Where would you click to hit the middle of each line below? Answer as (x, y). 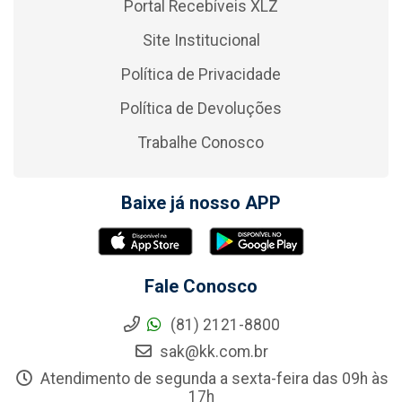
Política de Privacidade (201, 75)
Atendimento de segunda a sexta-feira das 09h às (212, 379)
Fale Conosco (201, 287)
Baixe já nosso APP (201, 203)
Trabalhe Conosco (201, 143)
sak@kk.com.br (212, 352)
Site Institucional (201, 41)
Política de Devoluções (201, 109)
